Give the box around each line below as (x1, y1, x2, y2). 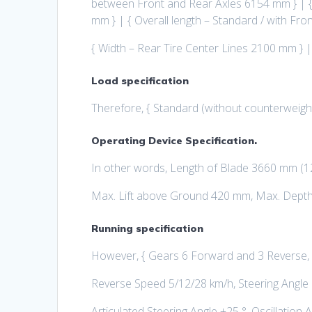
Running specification (91, 222, 204, 235)
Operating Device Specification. (91, 134, 258, 148)
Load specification (91, 75, 189, 88)
